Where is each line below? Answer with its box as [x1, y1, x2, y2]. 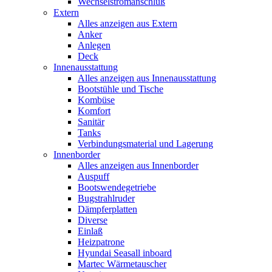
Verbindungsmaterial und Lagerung [78, 138, 213, 149]
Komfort [78, 106, 110, 116]
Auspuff [78, 171, 109, 182]
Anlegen [78, 40, 110, 50]
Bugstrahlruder [78, 193, 135, 203]
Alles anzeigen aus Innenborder [78, 160, 199, 171]
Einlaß [78, 226, 103, 236]
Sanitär [78, 117, 104, 127]
